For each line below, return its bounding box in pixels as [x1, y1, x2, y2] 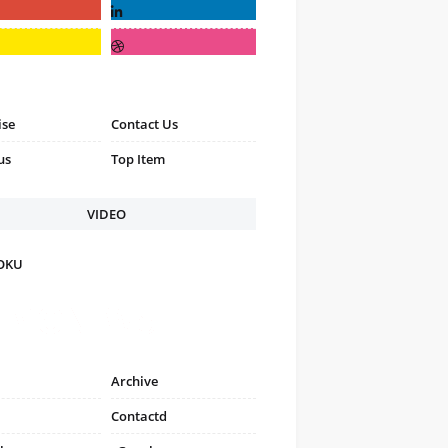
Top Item [111, 149, 165, 168]
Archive [111, 371, 158, 390]
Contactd [111, 406, 167, 425]
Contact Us [111, 114, 178, 133]
